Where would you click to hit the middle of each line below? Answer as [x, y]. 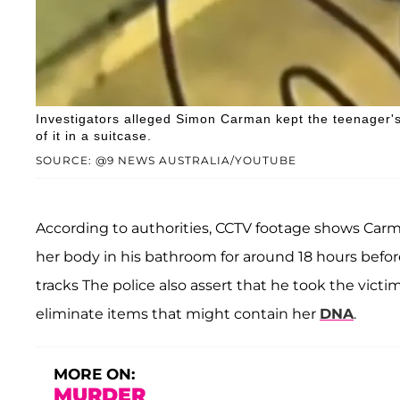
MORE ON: [94, 374]
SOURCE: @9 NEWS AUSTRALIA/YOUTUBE [166, 160]
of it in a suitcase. [94, 135]
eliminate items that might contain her [178, 313]
